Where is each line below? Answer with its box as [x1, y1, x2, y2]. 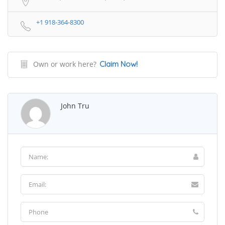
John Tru [61, 100, 89, 110]
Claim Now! [99, 59, 138, 69]
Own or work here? [33, 59, 96, 69]
